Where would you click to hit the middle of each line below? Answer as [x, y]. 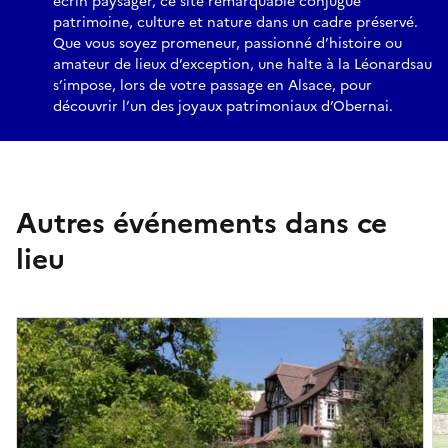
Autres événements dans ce [201, 222]
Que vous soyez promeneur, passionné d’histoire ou [227, 43]
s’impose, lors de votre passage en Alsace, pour [212, 85]
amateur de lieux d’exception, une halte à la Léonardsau [242, 64]
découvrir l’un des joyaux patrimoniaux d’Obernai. [223, 106]
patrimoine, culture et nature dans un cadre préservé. [235, 22]
